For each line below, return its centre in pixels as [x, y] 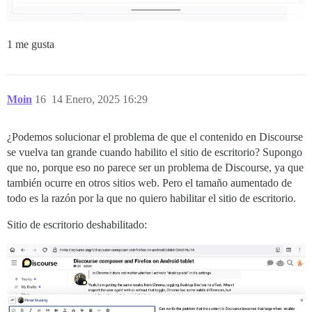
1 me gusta [31, 45]
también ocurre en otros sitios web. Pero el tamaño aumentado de [149, 183]
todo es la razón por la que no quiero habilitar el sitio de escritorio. [151, 198]
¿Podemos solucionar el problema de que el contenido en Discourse [155, 137]
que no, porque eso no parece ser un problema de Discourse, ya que [155, 168]
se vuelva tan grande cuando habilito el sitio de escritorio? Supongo [155, 153]
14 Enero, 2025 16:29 [100, 100]
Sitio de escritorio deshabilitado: [77, 225]
